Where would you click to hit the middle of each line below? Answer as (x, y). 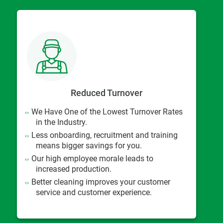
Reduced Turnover (107, 93)
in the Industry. (61, 122)
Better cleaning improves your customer (101, 182)
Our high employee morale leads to (93, 159)
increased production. (74, 169)
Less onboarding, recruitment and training (105, 135)
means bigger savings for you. (89, 146)
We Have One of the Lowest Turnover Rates (107, 112)
